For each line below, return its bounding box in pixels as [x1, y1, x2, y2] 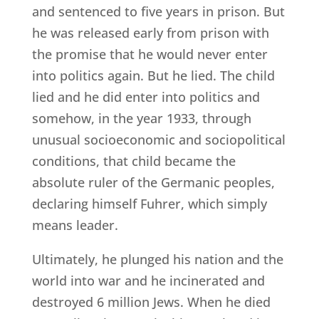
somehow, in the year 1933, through [31, 110, 251, 127]
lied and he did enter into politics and [31, 88, 260, 106]
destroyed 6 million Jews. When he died [31, 293, 271, 311]
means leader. [31, 216, 118, 234]
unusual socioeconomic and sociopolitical [31, 131, 286, 149]
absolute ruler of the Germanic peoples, [31, 174, 275, 192]
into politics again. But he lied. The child [31, 67, 275, 85]
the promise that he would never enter [31, 46, 268, 63]
